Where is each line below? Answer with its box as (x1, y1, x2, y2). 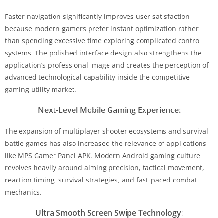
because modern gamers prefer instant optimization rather (5, 23, 199, 33)
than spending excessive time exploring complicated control (5, 36, 201, 45)
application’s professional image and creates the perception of (5, 60, 209, 70)
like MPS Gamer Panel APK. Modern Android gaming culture (5, 150, 200, 160)
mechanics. (5, 187, 42, 197)
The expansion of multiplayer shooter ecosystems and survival (5, 126, 208, 136)
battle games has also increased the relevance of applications (5, 138, 206, 148)
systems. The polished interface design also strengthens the (5, 48, 201, 57)
